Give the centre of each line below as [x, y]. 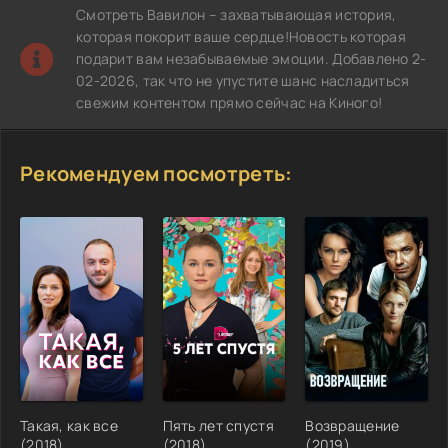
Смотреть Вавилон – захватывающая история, [236, 14]
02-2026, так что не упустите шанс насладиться [243, 80]
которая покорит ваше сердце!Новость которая [241, 36]
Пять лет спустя [218, 425]
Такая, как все [69, 425]
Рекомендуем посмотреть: [156, 173]
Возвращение [352, 425]
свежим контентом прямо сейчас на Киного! [229, 102]
